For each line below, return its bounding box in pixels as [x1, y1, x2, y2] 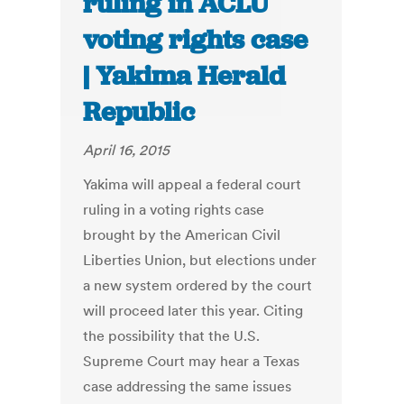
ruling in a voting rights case [83, 200, 265, 219]
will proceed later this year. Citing [83, 301, 304, 320]
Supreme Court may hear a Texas [83, 352, 300, 371]
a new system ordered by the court [83, 276, 313, 295]
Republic [83, 95, 196, 130]
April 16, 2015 [83, 141, 170, 160]
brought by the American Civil [83, 225, 281, 244]
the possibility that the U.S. [83, 326, 261, 345]
